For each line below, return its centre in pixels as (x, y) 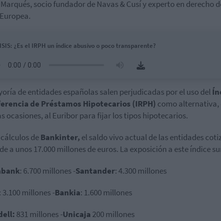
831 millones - (39, 214)
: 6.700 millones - (48, 171)
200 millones (113, 214)
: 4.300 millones (141, 171)
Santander (95, 171)
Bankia (68, 192)
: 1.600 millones (106, 192)
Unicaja (77, 214)
